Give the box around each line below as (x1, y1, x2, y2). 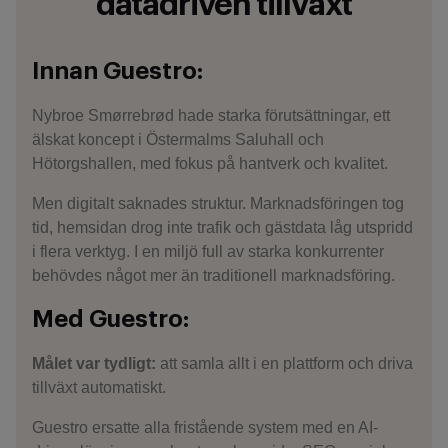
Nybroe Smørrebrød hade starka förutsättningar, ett (32, 107, 390, 124)
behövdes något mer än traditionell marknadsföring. (32, 267, 395, 284)
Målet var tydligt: (32, 355, 156, 372)
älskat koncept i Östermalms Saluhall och (32, 131, 324, 148)
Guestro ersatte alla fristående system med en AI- (32, 419, 378, 436)
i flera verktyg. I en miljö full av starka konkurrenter (32, 243, 384, 260)
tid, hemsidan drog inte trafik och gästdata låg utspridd (32, 219, 413, 236)
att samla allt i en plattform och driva (156, 355, 413, 372)
